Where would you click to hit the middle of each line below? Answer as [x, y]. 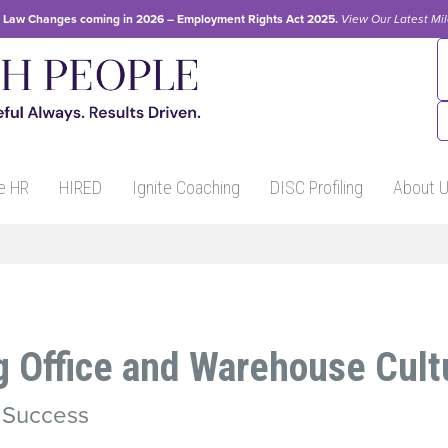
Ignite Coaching [186, 187]
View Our [365, 19]
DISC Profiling [316, 187]
